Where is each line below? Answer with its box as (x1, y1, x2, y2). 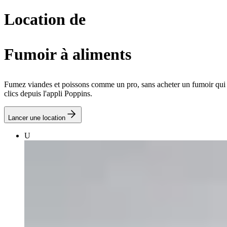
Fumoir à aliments (4, 45, 131, 63)
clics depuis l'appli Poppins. (4, 89, 92, 98)
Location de (4, 10, 86, 28)
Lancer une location (8, 114, 65, 122)
